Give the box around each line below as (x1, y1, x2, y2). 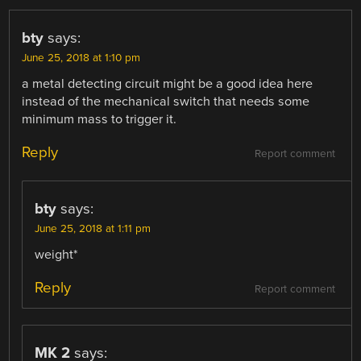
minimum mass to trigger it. (22, 110, 177, 127)
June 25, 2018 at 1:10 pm (22, 51, 141, 64)
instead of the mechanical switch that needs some (22, 93, 310, 110)
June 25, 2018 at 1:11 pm (35, 222, 151, 235)
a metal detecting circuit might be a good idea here (22, 75, 313, 92)
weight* (35, 246, 78, 263)
